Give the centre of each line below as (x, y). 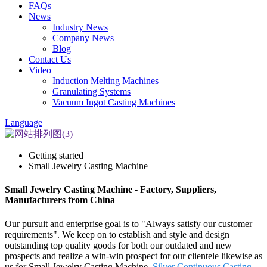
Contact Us (50, 59)
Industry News (80, 27)
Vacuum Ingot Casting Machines (114, 102)
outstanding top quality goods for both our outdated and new (118, 245)
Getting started (56, 155)
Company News (83, 38)
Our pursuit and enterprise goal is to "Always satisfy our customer (128, 223)
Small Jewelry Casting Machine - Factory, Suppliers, (111, 190)
